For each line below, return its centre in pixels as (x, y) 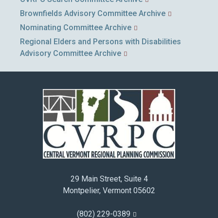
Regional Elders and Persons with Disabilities (100, 42)
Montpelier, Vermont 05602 (109, 190)
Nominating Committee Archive (76, 27)
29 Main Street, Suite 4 (109, 179)
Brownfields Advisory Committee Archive (93, 13)
